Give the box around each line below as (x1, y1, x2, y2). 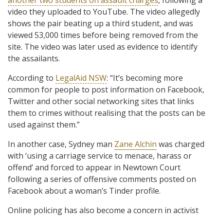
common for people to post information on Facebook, (8, 84, 204, 95)
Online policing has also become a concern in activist (8, 204, 199, 216)
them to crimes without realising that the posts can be (8, 107, 205, 118)
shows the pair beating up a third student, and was (8, 18, 193, 29)
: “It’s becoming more (107, 72, 183, 83)
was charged (157, 138, 204, 149)
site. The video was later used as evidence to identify (8, 41, 198, 52)
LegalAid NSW (55, 72, 107, 83)
